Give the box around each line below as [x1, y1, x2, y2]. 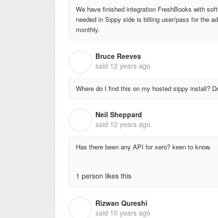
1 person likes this [76, 171, 131, 181]
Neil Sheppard [95, 109, 142, 120]
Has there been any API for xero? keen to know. [76, 142, 211, 152]
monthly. [76, 24, 100, 34]
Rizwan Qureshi [95, 198, 147, 208]
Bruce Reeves [95, 51, 141, 61]
